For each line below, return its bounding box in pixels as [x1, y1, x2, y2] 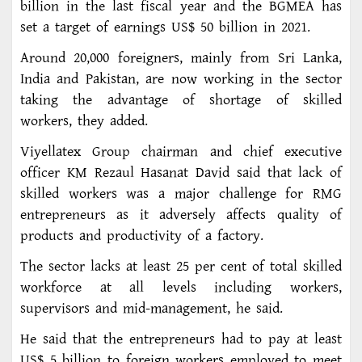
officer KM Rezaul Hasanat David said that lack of [20, 162, 342, 184]
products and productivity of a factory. [20, 225, 263, 247]
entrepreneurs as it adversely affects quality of [20, 204, 342, 226]
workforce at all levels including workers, [20, 277, 342, 299]
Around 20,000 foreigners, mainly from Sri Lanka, [20, 48, 342, 69]
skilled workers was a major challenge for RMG [20, 183, 342, 205]
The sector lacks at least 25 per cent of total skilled [20, 256, 342, 278]
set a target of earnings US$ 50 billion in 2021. [20, 17, 310, 39]
